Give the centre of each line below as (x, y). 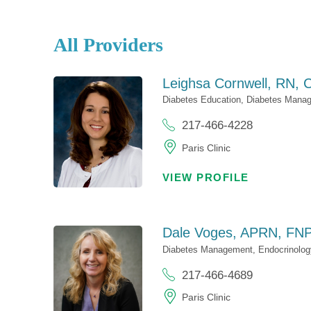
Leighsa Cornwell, (219, 84)
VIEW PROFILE (205, 177)
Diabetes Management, (210, 249)
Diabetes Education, (204, 100)
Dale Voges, (201, 233)
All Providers (109, 45)
